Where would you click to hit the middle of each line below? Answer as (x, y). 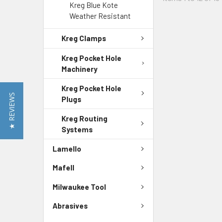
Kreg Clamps (84, 38)
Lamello (67, 148)
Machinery (80, 69)
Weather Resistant (100, 16)
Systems (77, 129)
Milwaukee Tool (79, 187)
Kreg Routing (84, 118)
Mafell (63, 168)
